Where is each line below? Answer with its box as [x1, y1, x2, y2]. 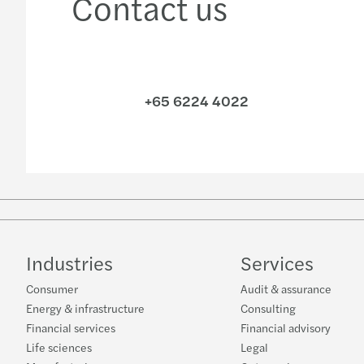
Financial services [26, 318, 115, 336]
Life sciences [26, 338, 92, 355]
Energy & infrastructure [26, 299, 145, 316]
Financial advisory [240, 318, 331, 336]
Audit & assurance [240, 279, 331, 297]
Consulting [240, 299, 296, 316]
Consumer [26, 279, 78, 297]
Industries [26, 248, 113, 276]
